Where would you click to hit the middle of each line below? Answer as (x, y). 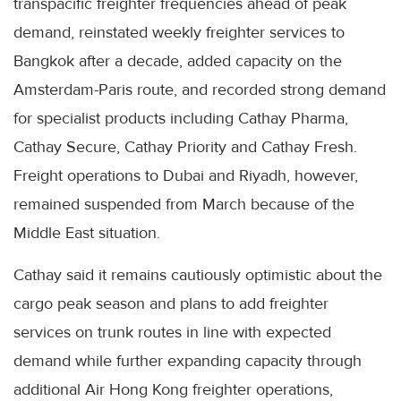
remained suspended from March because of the (184, 205)
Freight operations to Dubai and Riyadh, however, (186, 176)
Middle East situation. (87, 233)
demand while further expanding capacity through (188, 361)
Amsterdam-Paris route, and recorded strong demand (200, 90)
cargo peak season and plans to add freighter (171, 304)
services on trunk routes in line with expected (172, 333)
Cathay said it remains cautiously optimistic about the (198, 275)
